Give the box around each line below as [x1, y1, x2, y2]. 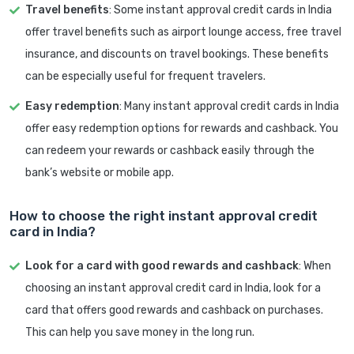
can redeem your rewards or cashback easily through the [25, 144, 314, 158]
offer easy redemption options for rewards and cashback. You [25, 122, 338, 136]
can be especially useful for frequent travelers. [25, 70, 265, 84]
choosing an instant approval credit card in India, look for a [25, 281, 321, 296]
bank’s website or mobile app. [25, 166, 174, 180]
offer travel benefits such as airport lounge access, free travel [25, 25, 341, 40]
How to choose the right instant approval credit [9, 208, 318, 224]
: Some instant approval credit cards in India [109, 3, 332, 17]
